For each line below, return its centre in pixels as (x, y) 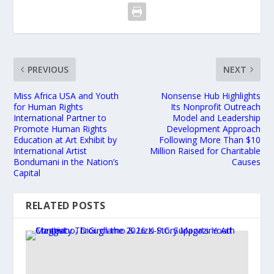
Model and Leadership (216, 117)
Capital (27, 172)
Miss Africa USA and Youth (66, 95)
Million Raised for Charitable (205, 150)
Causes (246, 161)
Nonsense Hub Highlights (210, 95)
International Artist (50, 150)
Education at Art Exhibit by (65, 139)
